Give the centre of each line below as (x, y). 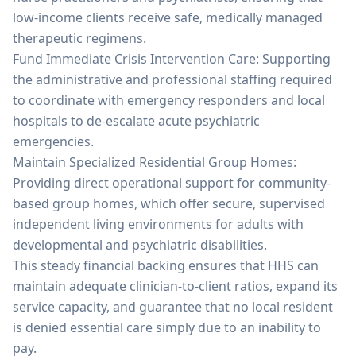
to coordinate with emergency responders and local (169, 100)
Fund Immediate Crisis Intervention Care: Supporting (172, 59)
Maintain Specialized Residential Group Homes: (155, 162)
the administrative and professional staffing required (172, 79)
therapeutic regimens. (79, 38)
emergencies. (53, 141)
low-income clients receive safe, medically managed (168, 17)
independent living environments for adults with (158, 224)
